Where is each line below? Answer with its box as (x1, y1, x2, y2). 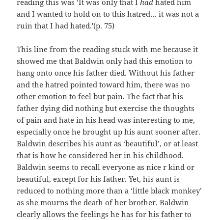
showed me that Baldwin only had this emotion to (17, 56, 193, 66)
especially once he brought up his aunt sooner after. (17, 127, 201, 137)
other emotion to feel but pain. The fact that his (17, 91, 184, 102)
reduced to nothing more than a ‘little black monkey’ (17, 186, 202, 196)
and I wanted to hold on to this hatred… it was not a (17, 9, 199, 19)
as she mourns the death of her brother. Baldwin (17, 197, 190, 208)
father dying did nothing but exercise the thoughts (17, 103, 195, 113)
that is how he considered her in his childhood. (17, 150, 184, 161)
